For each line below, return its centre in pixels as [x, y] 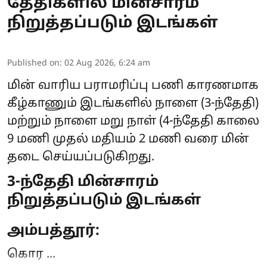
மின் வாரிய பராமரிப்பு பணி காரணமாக [133, 86]
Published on [33, 63]
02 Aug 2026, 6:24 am [107, 63]
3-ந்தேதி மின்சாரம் [83, 182]
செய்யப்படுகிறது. [98, 157]
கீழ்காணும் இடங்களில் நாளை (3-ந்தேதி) [133, 103]
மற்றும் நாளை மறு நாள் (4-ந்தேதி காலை [133, 121]
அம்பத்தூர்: [53, 231]
